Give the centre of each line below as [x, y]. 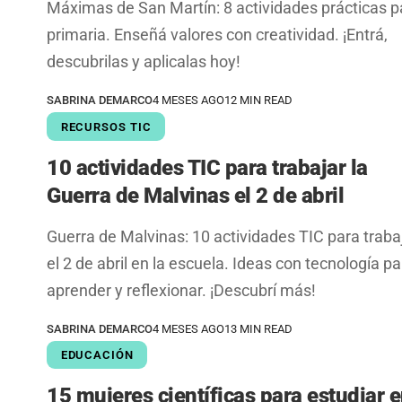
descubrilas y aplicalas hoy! [144, 62]
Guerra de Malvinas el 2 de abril [196, 195]
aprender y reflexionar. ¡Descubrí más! [181, 290]
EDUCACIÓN [97, 354]
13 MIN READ [258, 328]
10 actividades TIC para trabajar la [207, 167]
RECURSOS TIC [106, 127]
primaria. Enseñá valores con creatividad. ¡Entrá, [217, 35]
